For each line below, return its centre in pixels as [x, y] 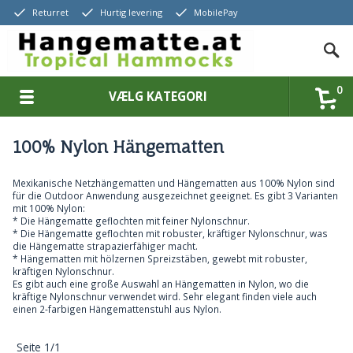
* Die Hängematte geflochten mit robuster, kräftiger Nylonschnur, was [170, 234]
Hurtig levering [131, 12]
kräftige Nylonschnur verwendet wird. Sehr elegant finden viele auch [164, 297]
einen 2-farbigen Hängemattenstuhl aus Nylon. [117, 309]
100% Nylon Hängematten [119, 147]
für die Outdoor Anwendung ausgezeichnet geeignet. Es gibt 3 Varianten [175, 196]
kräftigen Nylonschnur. [63, 271]
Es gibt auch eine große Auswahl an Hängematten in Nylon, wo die [160, 284]
